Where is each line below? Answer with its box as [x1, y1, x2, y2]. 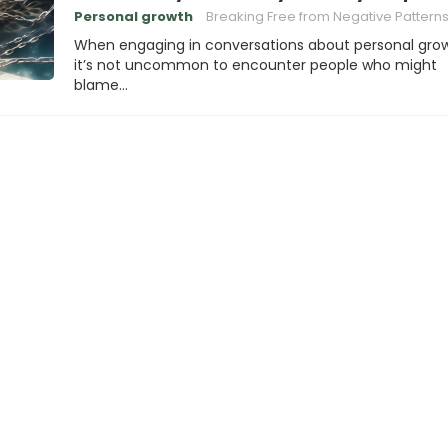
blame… [74, 75, 128, 95]
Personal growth [74, 7, 193, 26]
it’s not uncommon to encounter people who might [74, 55, 437, 75]
